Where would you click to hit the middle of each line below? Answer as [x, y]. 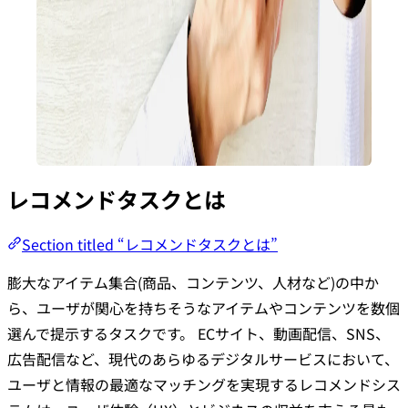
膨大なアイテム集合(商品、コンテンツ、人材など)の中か [193, 283]
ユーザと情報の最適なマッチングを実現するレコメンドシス [204, 385]
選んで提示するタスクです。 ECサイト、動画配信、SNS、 [199, 334]
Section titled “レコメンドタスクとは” [150, 245]
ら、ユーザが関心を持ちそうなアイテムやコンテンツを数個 [204, 308]
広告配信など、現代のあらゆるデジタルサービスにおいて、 [203, 359]
